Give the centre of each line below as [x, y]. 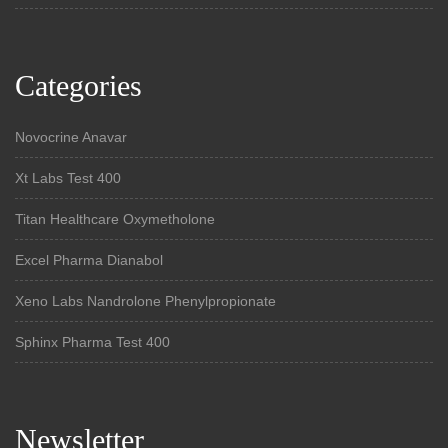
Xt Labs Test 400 [68, 177]
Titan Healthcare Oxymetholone [115, 218]
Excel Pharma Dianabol [89, 259]
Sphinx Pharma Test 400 [92, 341]
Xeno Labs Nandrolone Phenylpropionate [145, 300]
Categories [78, 85]
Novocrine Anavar [71, 136]
